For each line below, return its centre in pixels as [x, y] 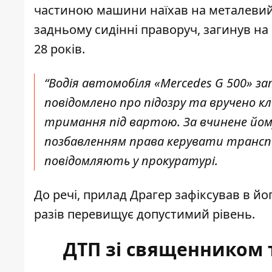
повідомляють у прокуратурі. [131, 161]
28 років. [59, 49]
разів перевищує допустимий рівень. [146, 214]
